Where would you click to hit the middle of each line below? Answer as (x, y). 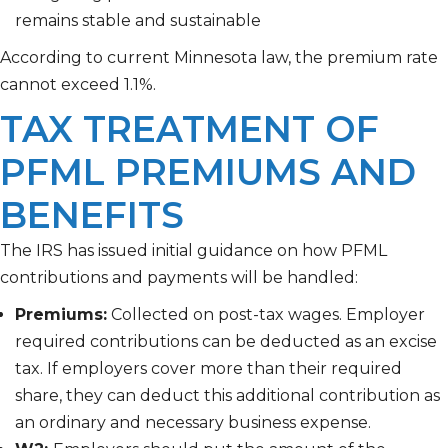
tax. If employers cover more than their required (208, 369)
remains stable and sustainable (138, 21)
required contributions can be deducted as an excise (226, 342)
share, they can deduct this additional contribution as (227, 396)
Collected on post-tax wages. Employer (266, 315)
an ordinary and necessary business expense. (195, 423)
